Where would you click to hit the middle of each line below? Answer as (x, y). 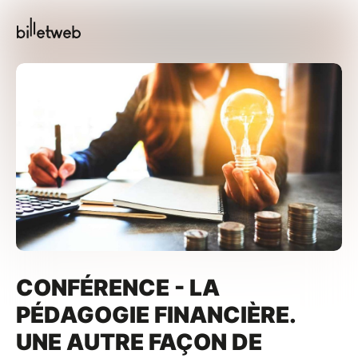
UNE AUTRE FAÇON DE (139, 342)
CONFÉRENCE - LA (118, 288)
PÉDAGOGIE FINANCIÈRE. (155, 315)
